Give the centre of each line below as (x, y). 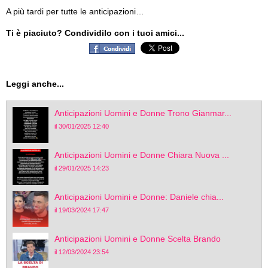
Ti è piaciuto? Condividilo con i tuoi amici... (95, 33)
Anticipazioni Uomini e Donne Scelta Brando (138, 239)
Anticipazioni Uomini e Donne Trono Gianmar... (143, 113)
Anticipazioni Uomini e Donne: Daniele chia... (139, 197)
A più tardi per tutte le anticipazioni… (75, 11)
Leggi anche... (35, 84)
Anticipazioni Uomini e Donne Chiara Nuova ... (142, 155)
